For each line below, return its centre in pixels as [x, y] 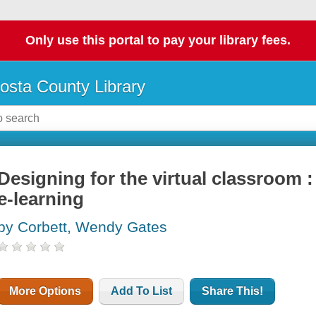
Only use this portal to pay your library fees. [158, 41]
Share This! [233, 291]
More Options [45, 291]
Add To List [142, 291]
